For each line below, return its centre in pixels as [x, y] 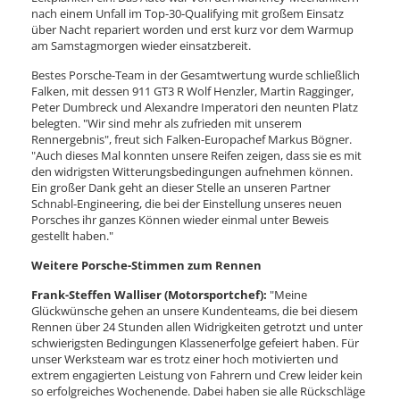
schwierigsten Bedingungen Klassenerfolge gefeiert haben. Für [195, 343]
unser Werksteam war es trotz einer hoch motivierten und [185, 359]
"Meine [287, 295]
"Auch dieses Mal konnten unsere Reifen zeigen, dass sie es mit [196, 155]
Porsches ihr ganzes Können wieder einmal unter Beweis [180, 220]
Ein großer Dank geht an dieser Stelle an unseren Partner [181, 187]
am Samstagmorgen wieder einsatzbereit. [141, 46]
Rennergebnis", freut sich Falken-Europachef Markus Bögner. [192, 139]
